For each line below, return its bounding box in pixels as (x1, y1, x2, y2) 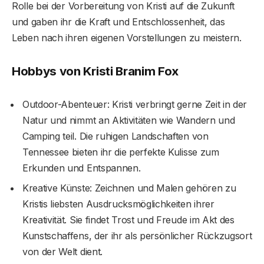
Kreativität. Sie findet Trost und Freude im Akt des (22, 213, 235, 226)
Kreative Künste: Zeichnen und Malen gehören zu (22, 181, 236, 194)
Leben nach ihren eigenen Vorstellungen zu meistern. (12, 31, 242, 44)
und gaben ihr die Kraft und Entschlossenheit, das (12, 15, 225, 28)
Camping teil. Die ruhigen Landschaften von (22, 130, 209, 142)
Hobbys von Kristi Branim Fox (12, 63, 179, 78)
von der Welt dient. (22, 245, 103, 258)
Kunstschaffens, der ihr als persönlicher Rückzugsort (22, 229, 252, 242)
